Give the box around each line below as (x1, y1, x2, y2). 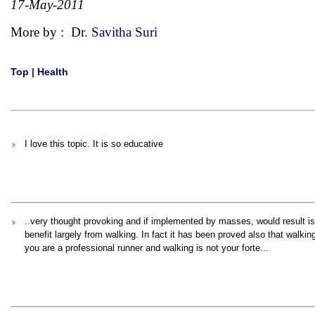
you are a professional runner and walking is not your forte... (25, 243, 269, 253)
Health (37, 66, 68, 77)
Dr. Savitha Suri (71, 25, 157, 39)
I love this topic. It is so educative (25, 139, 163, 149)
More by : (11, 25, 71, 39)
